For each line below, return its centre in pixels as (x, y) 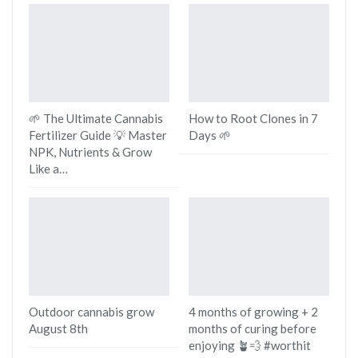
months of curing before (253, 328)
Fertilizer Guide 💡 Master (98, 135)
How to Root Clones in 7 (253, 118)
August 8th (58, 328)
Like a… (48, 168)
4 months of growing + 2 (253, 311)
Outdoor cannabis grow (91, 311)
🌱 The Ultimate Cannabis (96, 118)
